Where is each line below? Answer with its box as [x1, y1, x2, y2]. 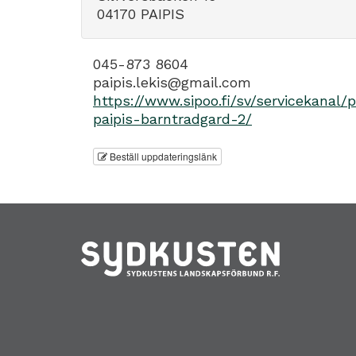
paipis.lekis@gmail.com [93, 73, 251, 91]
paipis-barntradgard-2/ [93, 110, 252, 127]
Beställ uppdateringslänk [107, 149, 217, 164]
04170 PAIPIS [97, 5, 184, 22]
